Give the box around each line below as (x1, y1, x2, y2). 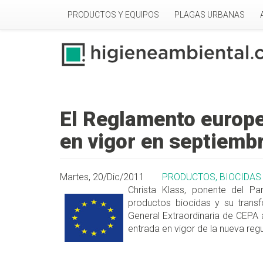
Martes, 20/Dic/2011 (60, 171, 144, 183)
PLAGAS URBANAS (174, 10, 245, 19)
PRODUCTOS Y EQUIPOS (68, 10, 159, 19)
